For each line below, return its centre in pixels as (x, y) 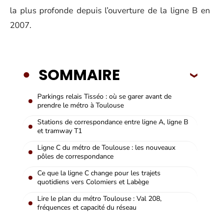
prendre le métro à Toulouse (81, 105)
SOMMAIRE (79, 75)
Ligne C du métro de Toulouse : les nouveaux (106, 147)
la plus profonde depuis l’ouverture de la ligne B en (110, 11)
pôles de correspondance (75, 156)
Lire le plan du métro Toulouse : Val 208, (99, 198)
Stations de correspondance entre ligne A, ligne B (113, 122)
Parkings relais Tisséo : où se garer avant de (104, 96)
